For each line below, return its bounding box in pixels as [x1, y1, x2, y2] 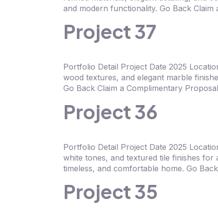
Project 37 [63, 19, 156, 44]
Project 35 [63, 179, 157, 203]
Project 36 [63, 99, 157, 124]
